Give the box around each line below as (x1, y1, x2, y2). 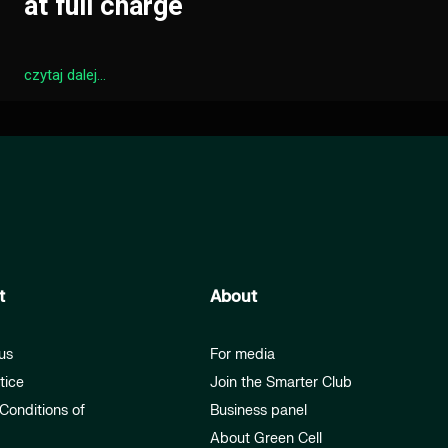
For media (209, 346, 275, 364)
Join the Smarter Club (209, 374, 352, 392)
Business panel (209, 402, 307, 420)
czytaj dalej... (24, 66, 106, 84)
